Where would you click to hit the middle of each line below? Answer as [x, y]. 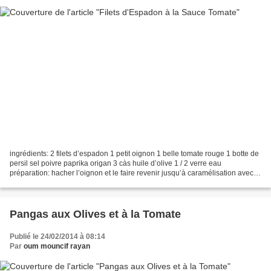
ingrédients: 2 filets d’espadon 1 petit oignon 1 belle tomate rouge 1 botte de [134, 154]
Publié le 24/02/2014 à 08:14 [57, 237]
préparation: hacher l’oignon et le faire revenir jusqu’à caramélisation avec [132, 173]
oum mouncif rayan [57, 247]
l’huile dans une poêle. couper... [62, 183]
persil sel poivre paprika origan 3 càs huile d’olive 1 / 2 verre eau [116, 164]
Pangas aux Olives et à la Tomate [95, 214]
